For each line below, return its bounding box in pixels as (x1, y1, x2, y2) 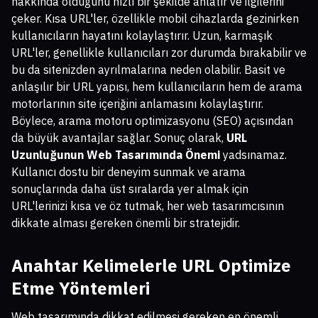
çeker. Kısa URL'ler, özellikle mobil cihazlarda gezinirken (11, 11, 299, 26)
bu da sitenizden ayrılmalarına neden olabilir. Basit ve (11, 62, 285, 77)
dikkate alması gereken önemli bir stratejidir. (11, 216, 240, 231)
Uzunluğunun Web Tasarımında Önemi (11, 148, 220, 163)
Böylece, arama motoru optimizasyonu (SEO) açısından (11, 114, 293, 128)
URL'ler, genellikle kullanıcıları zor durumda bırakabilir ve (11, 45, 307, 60)
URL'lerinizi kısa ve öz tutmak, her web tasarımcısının (11, 199, 284, 214)
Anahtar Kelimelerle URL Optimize (11, 254, 291, 278)
